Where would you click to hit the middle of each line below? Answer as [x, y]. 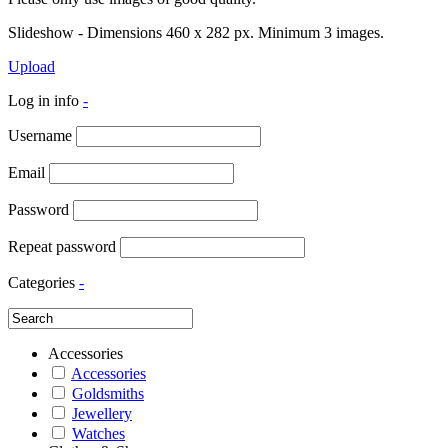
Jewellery [102, 413]
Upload [31, 66]
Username [40, 135]
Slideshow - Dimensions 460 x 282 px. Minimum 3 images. [196, 32]
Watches [98, 433]
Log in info [43, 100]
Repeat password [62, 246]
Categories [41, 282]
